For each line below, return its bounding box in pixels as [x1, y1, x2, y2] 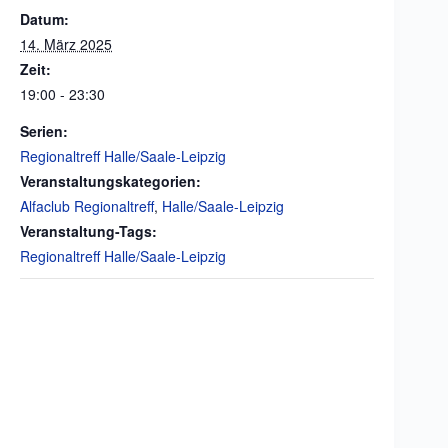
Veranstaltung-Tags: [20, 220, 157, 241]
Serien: [20, 120, 68, 141]
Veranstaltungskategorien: [20, 170, 201, 191]
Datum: [20, 8, 69, 29]
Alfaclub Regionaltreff [20, 195, 154, 216]
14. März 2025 [20, 33, 112, 54]
